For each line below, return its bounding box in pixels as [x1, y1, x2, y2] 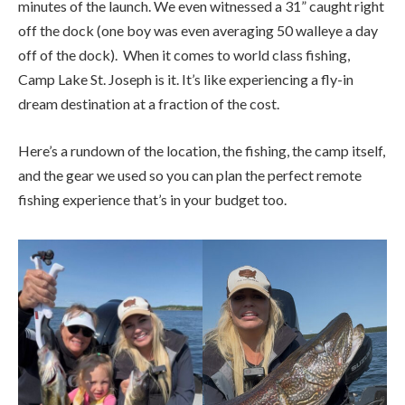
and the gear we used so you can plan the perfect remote [18, 165, 362, 184]
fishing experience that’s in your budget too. [18, 190, 287, 208]
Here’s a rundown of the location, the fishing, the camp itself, [18, 141, 385, 159]
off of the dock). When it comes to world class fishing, [18, 46, 350, 64]
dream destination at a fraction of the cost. [18, 95, 279, 113]
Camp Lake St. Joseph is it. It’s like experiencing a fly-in [18, 71, 353, 89]
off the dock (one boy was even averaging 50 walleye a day [18, 22, 378, 40]
